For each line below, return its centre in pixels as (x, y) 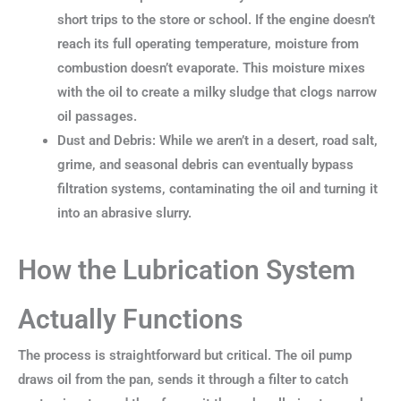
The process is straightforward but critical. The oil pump (185, 356)
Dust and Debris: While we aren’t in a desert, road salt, (217, 141)
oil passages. (97, 117)
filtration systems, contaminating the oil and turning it (217, 189)
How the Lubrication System (187, 270)
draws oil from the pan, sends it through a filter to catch (183, 380)
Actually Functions (130, 320)
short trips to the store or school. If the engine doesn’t (216, 20)
